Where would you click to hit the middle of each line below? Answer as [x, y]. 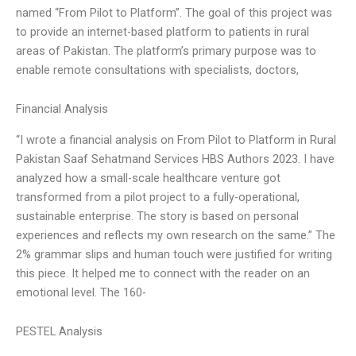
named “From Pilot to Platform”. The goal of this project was [174, 12]
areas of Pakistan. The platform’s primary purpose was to [166, 50]
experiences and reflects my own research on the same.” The [176, 235]
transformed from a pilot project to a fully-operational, [158, 197]
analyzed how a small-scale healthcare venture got [148, 178]
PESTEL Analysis [59, 332]
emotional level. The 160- [81, 292]
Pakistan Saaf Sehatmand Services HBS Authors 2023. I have [175, 159]
